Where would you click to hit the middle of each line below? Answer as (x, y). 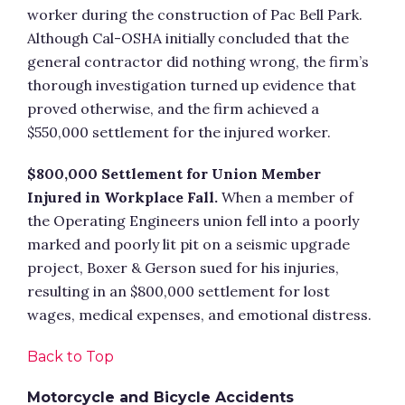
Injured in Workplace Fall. (122, 197)
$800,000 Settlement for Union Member (174, 174)
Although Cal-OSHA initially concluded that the (188, 38)
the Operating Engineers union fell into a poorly (193, 221)
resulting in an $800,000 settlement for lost (179, 291)
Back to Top (71, 357)
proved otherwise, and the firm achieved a (173, 108)
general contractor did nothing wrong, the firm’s (198, 61)
